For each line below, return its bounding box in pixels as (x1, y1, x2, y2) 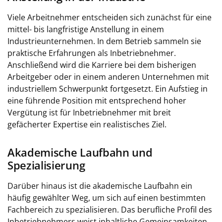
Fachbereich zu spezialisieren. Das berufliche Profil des (7, 204, 212, 215)
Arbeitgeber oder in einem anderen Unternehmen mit (7, 71, 209, 82)
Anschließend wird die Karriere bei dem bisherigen (7, 59, 196, 70)
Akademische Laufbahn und (7, 145, 153, 160)
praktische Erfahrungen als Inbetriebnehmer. (7, 48, 176, 58)
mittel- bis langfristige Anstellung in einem (7, 24, 164, 35)
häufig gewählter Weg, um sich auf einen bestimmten (7, 192, 206, 203)
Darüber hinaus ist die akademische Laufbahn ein (7, 180, 192, 191)
